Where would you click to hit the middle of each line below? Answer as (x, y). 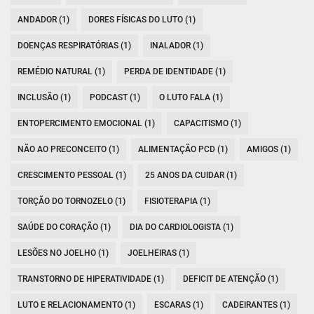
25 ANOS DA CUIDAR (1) (191, 176)
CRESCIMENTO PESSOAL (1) (72, 176)
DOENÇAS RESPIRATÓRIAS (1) (74, 46)
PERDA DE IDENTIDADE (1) (175, 72)
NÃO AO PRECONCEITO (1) (68, 150)
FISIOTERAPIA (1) (177, 202)
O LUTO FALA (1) (191, 98)
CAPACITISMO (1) (207, 124)
